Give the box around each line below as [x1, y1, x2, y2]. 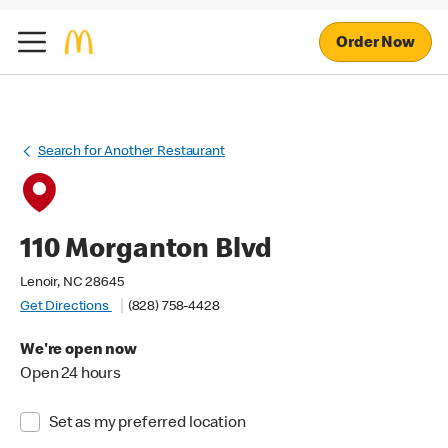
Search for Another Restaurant [38, 145, 225, 159]
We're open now [20, 343, 137, 359]
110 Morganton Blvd [20, 237, 273, 265]
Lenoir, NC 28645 [20, 276, 124, 290]
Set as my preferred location [48, 416, 246, 432]
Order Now [336, 35, 415, 52]
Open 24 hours [20, 367, 122, 383]
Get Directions [20, 300, 112, 314]
